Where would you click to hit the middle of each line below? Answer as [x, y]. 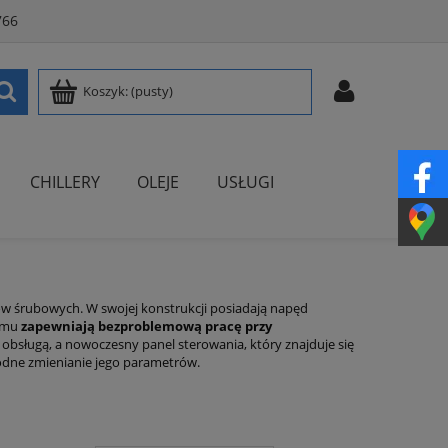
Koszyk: [105, 91]
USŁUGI [245, 182]
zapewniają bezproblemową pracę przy [146, 326]
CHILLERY [65, 182]
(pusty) [152, 91]
